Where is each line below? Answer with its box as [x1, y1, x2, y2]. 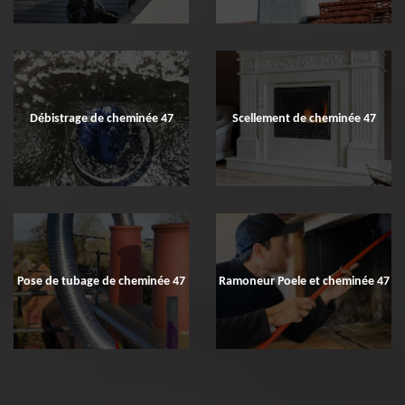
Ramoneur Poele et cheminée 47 [218, 274, 390, 288]
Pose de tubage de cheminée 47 [17, 274, 185, 288]
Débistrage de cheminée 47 [29, 111, 174, 126]
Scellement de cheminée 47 [231, 111, 376, 126]
